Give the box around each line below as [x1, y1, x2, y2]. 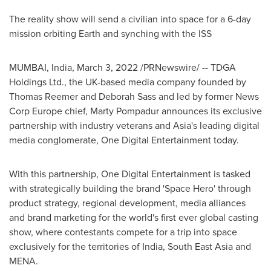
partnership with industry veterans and [9, 119, 173, 132]
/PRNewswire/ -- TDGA [138, 60, 236, 74]
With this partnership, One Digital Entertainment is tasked [9, 167, 250, 181]
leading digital [197, 119, 260, 132]
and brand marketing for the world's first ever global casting [9, 211, 258, 224]
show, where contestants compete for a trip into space [9, 225, 237, 239]
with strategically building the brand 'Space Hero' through [9, 181, 251, 195]
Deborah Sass [99, 90, 156, 103]
